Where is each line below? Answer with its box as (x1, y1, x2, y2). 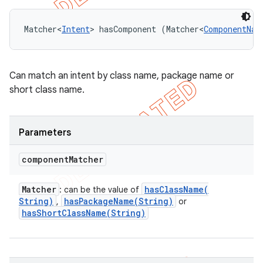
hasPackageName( (64, 195, 139, 207)
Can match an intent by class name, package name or (9, 70, 234, 82)
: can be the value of (59, 184, 141, 195)
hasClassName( (144, 184, 208, 195)
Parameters (19, 127, 71, 139)
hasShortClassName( (22, 207, 111, 218)
